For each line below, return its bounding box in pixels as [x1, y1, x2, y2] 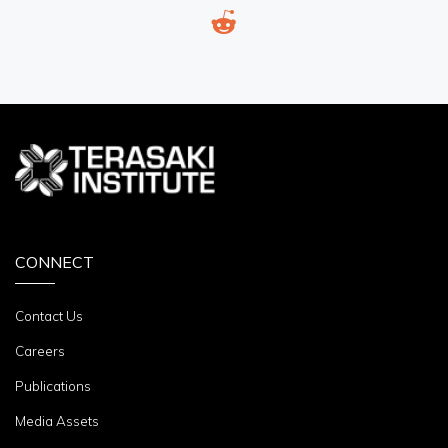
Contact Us [15, 307, 83, 324]
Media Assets [15, 412, 99, 429]
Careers [15, 342, 65, 359]
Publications [15, 377, 91, 394]
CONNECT [15, 251, 94, 272]
